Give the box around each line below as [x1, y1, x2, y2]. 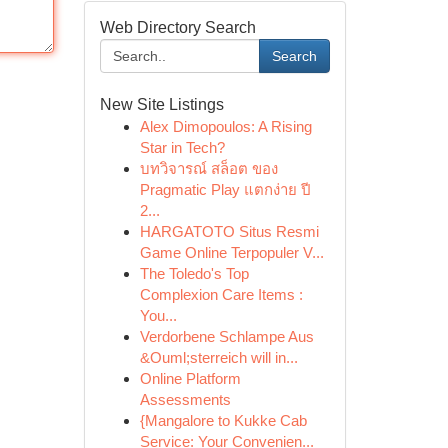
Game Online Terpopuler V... [139, 244, 324, 261]
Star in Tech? [139, 139, 225, 156]
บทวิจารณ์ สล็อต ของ [139, 160, 278, 177]
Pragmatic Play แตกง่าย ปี [139, 181, 311, 198]
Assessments [139, 391, 231, 408]
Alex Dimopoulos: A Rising [139, 118, 312, 135]
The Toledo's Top [139, 265, 249, 282]
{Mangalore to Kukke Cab [139, 412, 307, 429]
